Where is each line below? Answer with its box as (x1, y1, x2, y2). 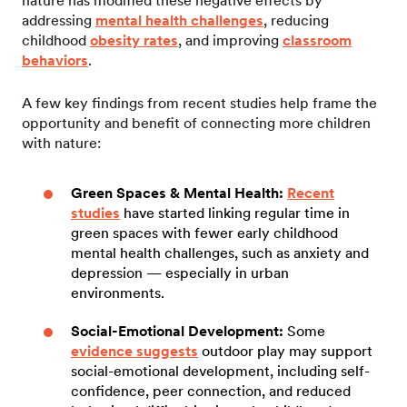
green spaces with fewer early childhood (71, 223, 338, 242)
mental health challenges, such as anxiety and (71, 243, 369, 262)
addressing (22, 11, 95, 29)
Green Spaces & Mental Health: (71, 184, 283, 202)
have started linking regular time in (120, 203, 350, 222)
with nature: (22, 134, 101, 152)
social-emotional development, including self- (71, 362, 370, 380)
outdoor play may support (198, 342, 372, 360)
